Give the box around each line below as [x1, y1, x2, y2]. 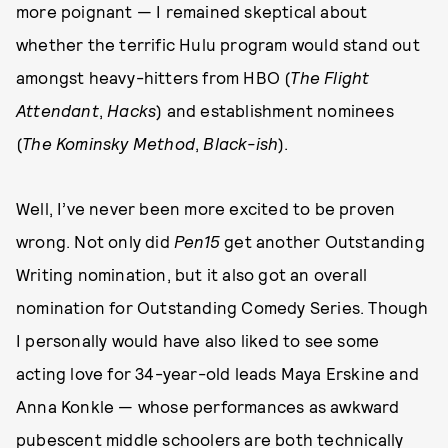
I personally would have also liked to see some [16, 329, 380, 350]
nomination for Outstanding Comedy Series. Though [16, 296, 429, 317]
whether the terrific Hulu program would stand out [16, 33, 420, 54]
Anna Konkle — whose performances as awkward [16, 395, 400, 416]
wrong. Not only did [16, 230, 174, 251]
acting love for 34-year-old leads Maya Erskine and [16, 362, 420, 383]
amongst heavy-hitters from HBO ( [16, 66, 291, 87]
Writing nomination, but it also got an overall [16, 263, 368, 284]
